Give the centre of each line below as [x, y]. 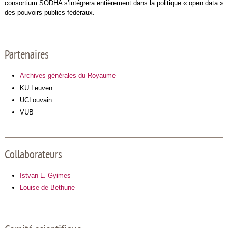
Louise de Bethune [47, 187]
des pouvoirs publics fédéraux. [50, 12]
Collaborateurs [33, 155]
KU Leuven [36, 88]
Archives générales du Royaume [67, 75]
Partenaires [26, 55]
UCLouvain [36, 100]
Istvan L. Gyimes [45, 175]
